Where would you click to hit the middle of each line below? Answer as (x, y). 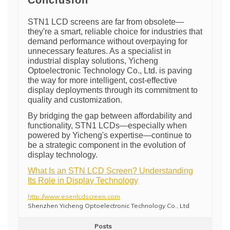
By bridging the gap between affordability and (110, 116)
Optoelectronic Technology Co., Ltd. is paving (110, 71)
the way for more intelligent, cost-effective (102, 80)
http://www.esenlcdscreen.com (74, 196)
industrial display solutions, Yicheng (93, 61)
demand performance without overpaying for (108, 41)
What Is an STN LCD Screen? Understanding (110, 171)
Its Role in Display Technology (83, 180)
